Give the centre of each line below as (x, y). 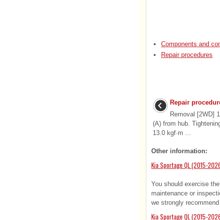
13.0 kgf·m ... (172, 133)
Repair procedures (187, 55)
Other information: (179, 151)
